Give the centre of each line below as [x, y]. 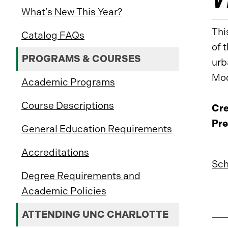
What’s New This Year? [72, 12]
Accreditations [55, 152]
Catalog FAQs [53, 35]
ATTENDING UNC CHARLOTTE [95, 215]
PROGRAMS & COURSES [81, 59]
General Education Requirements [97, 129]
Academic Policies [64, 191]
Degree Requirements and [81, 176]
